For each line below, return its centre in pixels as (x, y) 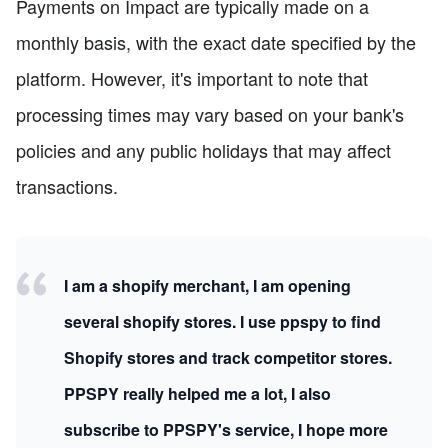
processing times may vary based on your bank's (210, 114)
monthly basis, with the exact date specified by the (216, 42)
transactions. (67, 186)
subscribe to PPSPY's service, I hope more (226, 430)
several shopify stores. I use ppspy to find (222, 322)
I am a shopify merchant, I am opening (207, 286)
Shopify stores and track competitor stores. (228, 358)
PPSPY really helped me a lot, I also (197, 394)
